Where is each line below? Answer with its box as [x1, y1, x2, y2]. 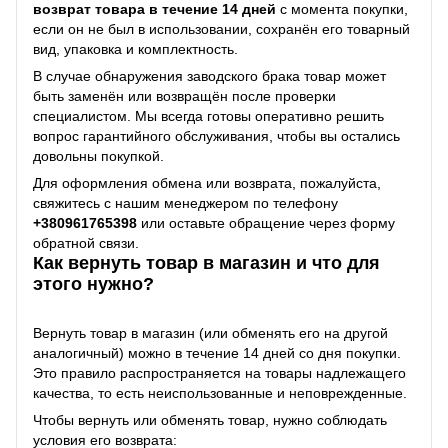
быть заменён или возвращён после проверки [33, 87, 336, 104]
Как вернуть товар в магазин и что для [33, 252, 380, 273]
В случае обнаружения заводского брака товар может [33, 67, 386, 84]
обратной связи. [33, 234, 139, 251]
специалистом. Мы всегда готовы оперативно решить [33, 107, 384, 124]
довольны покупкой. [33, 147, 164, 164]
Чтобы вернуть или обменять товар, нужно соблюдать [33, 412, 387, 429]
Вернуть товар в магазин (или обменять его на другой [33, 325, 388, 342]
